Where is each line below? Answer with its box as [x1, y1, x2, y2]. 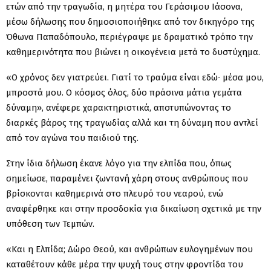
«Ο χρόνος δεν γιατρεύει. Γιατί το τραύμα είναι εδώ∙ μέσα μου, [6, 71, 264, 83]
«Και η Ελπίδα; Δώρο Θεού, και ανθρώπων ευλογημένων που [6, 243, 253, 255]
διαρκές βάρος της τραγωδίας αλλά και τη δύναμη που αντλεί [6, 117, 258, 128]
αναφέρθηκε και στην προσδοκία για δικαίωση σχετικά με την [6, 203, 261, 214]
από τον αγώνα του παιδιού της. [6, 132, 139, 143]
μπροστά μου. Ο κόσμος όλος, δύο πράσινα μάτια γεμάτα [6, 87, 242, 98]
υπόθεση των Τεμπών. [6, 218, 94, 229]
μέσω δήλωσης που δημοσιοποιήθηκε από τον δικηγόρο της [6, 16, 255, 27]
